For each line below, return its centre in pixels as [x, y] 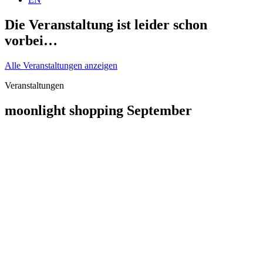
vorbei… [31, 41]
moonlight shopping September [98, 111]
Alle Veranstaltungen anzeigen [61, 66]
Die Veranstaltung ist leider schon [106, 25]
